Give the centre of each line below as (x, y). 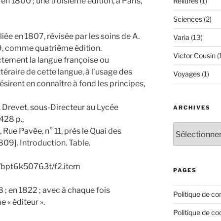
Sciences (187, 19)
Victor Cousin (194, 56)
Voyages (186, 74)
